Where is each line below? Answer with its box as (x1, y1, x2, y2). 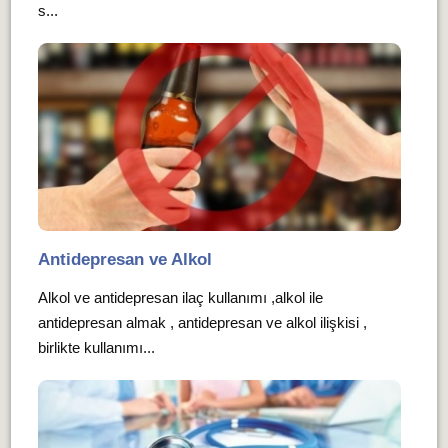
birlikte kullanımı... (37, 339, 155, 357)
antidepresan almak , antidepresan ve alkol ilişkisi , (37, 314, 367, 332)
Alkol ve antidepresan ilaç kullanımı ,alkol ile (37, 289, 323, 307)
